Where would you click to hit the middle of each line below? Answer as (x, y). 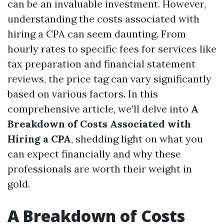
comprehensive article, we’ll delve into (99, 109)
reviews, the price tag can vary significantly (109, 79)
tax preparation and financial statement (101, 64)
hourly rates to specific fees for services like (112, 49)
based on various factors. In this (83, 94)
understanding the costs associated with (103, 19)
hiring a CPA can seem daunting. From (97, 34)
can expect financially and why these (94, 154)
